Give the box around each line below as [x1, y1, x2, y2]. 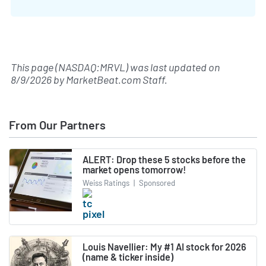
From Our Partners [9, 118, 106, 132]
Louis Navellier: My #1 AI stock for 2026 [83, 240, 246, 252]
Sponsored [137, 178, 175, 188]
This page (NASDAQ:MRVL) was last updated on [11, 61, 220, 74]
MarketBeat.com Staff [66, 73, 164, 87]
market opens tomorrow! [83, 164, 186, 176]
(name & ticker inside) [83, 251, 173, 262]
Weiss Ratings [83, 178, 129, 188]
